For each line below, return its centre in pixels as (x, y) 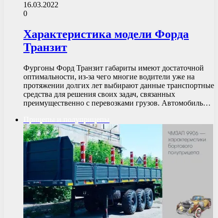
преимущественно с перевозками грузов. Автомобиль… (117, 103)
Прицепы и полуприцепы (66, 119)
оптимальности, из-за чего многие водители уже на (109, 76)
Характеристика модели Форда (106, 34)
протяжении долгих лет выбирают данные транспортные (119, 85)
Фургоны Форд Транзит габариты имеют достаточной (114, 68)
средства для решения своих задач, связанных (99, 94)
